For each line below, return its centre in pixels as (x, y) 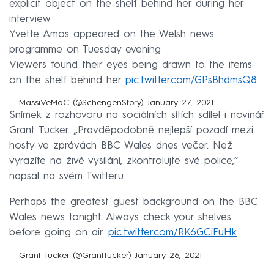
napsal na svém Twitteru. (67, 177)
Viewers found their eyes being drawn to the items (131, 65)
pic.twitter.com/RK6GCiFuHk (172, 233)
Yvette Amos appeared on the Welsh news (112, 34)
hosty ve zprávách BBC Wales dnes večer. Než (121, 146)
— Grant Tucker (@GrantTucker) (72, 256)
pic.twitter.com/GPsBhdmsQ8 (191, 80)
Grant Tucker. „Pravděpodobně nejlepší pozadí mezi (131, 131)
